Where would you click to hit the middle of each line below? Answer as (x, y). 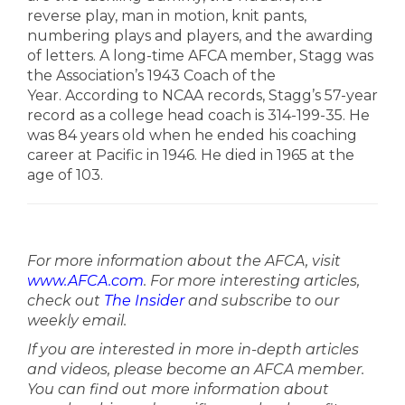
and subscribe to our (262, 301)
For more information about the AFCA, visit (184, 261)
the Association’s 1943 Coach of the (151, 75)
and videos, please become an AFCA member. (196, 369)
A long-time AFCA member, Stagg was (236, 56)
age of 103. (65, 175)
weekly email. (77, 320)
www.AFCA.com (85, 281)
